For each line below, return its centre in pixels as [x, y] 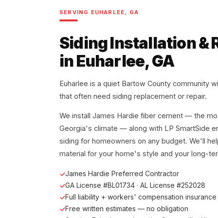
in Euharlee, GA [117, 61]
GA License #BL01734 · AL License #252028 [135, 185]
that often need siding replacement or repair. [133, 96]
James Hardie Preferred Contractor [122, 174]
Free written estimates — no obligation [127, 209]
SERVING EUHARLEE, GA [99, 12]
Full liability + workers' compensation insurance [141, 197]
